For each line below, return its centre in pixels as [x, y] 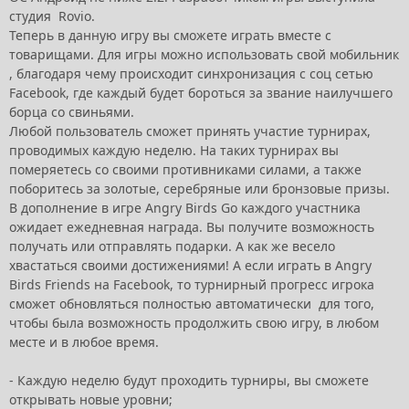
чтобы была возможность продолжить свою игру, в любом [194, 323]
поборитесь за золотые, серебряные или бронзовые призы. [201, 189]
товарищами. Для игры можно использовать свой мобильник [204, 54]
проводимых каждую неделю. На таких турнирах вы [174, 150]
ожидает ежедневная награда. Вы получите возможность [192, 227]
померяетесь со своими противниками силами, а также [185, 169]
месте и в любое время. [84, 342]
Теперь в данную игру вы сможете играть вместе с [170, 35]
